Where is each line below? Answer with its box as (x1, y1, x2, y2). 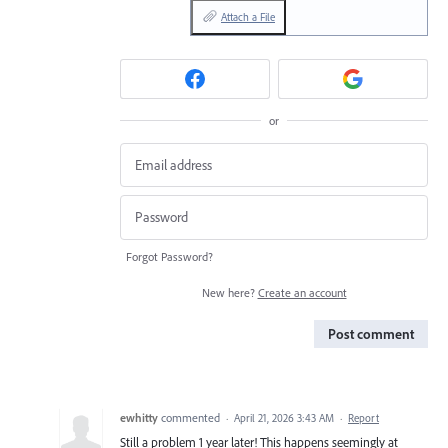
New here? (201, 284, 258, 300)
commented (161, 409, 223, 425)
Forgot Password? (126, 248, 213, 264)
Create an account (257, 284, 347, 300)
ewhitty (120, 409, 158, 425)
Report (348, 410, 379, 425)
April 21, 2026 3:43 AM (234, 410, 334, 425)
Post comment (328, 324, 414, 343)
